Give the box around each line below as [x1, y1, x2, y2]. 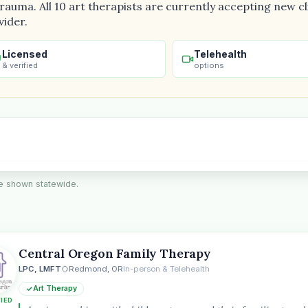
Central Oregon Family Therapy [19, 245, 211, 261]
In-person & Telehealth [123, 264, 210, 274]
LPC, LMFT [19, 264, 61, 274]
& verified [2, 60, 38, 70]
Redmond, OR [69, 264, 123, 274]
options [194, 60, 224, 70]
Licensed [2, 48, 47, 60]
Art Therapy [33, 284, 77, 293]
